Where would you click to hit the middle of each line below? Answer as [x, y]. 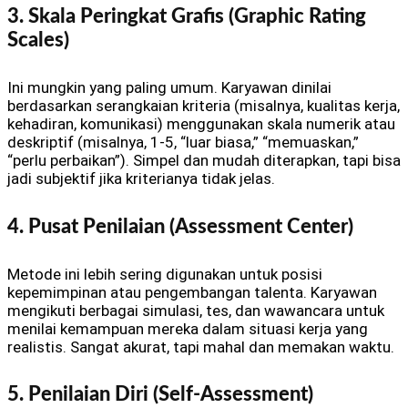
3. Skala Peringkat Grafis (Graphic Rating [187, 16]
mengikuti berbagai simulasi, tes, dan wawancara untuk [196, 311]
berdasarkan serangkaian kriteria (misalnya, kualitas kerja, [204, 106]
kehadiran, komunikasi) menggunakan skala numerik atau [201, 124]
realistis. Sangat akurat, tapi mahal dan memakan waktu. [201, 347]
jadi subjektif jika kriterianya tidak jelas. [141, 179]
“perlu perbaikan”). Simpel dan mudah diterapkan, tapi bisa [204, 161]
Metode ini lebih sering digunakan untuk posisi [165, 275]
